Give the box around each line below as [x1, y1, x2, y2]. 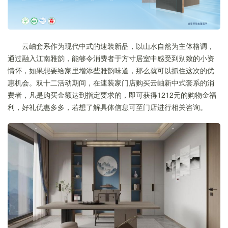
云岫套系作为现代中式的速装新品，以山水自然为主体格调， [22, 41, 214, 51]
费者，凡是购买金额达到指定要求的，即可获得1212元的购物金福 [8, 90, 216, 100]
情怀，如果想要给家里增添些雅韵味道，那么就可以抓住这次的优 [8, 65, 214, 76]
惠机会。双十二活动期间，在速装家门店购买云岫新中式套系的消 [8, 77, 214, 88]
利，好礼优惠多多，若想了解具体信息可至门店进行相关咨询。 [8, 102, 207, 112]
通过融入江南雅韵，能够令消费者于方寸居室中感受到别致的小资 [8, 53, 214, 64]
